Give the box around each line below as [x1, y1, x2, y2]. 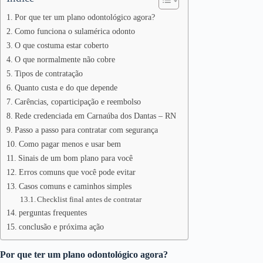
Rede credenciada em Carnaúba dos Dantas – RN [14, 111, 176, 120]
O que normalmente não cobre [14, 55, 115, 64]
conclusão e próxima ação [18, 222, 104, 231]
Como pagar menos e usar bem [18, 139, 121, 149]
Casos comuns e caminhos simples [18, 181, 131, 191]
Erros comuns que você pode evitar [18, 167, 136, 177]
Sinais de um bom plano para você [18, 153, 133, 163]
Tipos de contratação [14, 69, 83, 78]
